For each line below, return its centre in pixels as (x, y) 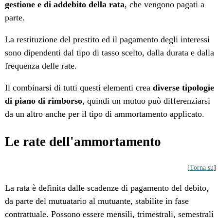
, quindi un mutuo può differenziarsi (146, 101)
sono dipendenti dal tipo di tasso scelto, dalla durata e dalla (110, 53)
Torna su (201, 168)
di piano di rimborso (44, 101)
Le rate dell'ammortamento (83, 142)
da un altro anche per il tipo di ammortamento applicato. (105, 114)
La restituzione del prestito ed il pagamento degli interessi (108, 40)
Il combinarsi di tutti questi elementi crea (79, 88)
